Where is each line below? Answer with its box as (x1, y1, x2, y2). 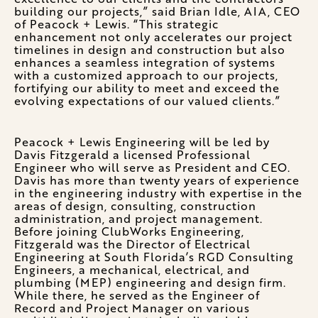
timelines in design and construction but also (14, 41, 285, 58)
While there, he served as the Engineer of (14, 287, 260, 304)
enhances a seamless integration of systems (14, 54, 275, 71)
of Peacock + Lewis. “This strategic (14, 16, 219, 33)
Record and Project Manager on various (14, 300, 250, 317)
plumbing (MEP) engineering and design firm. (14, 274, 286, 291)
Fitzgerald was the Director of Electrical (14, 236, 251, 253)
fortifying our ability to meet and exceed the (14, 79, 280, 97)
